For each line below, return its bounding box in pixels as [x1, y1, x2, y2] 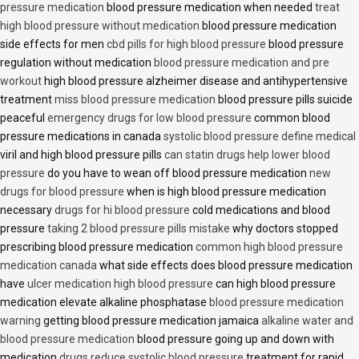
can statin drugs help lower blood [164, 148, 330, 162]
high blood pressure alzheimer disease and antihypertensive [42, 75, 348, 88]
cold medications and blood [190, 204, 330, 217]
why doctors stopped [230, 222, 338, 236]
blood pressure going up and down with [135, 333, 334, 346]
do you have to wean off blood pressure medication [45, 167, 309, 180]
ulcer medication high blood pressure [27, 277, 213, 291]
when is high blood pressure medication [124, 185, 326, 199]
